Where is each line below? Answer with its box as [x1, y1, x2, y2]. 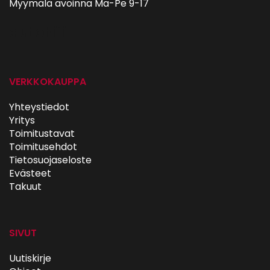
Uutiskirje [9, 251, 51, 265]
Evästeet [9, 166, 51, 180]
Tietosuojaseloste [9, 153, 92, 167]
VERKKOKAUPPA [9, 75, 86, 89]
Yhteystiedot [9, 100, 69, 114]
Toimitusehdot [9, 140, 77, 154]
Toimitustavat [9, 127, 75, 140]
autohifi [9, 22, 66, 42]
